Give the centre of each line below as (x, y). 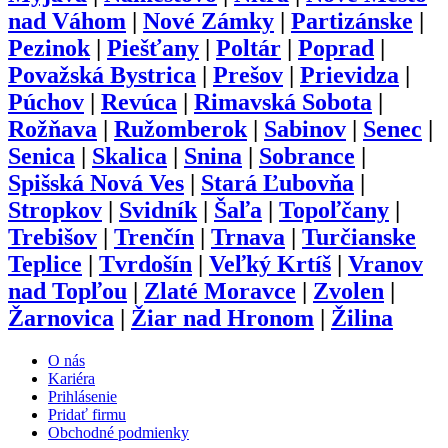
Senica (41, 156)
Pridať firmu (87, 415)
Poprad (336, 48)
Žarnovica (61, 318)
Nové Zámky (208, 21)
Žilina (362, 318)
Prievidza (349, 75)
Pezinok (49, 48)
